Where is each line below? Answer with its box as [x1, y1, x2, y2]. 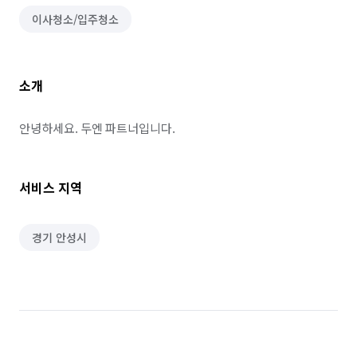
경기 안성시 [32, 229, 87, 245]
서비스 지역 [19, 178, 82, 197]
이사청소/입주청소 [32, 11, 119, 27]
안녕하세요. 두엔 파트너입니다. [19, 120, 175, 136]
